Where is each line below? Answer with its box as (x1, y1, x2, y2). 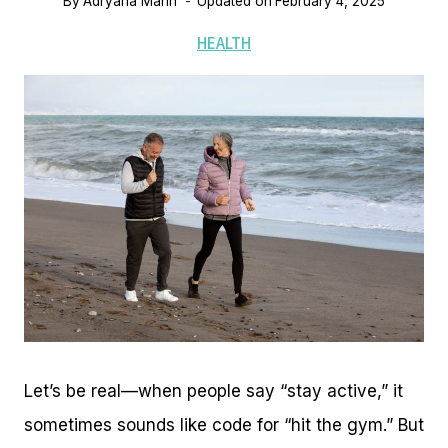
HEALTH (197, 32, 251, 54)
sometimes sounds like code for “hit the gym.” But (24, 414, 424, 435)
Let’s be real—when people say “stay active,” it (24, 380, 403, 401)
